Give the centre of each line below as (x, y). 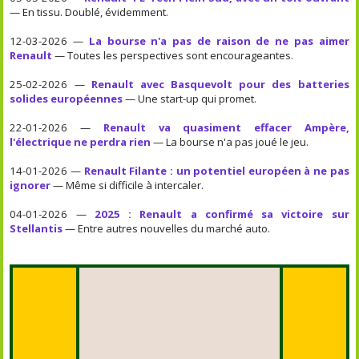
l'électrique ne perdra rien (81, 141)
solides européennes (67, 98)
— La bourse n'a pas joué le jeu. (230, 141)
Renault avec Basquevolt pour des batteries (220, 84)
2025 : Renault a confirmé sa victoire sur (222, 214)
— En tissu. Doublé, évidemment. (89, 12)
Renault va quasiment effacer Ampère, (226, 127)
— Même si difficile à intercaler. (127, 185)
